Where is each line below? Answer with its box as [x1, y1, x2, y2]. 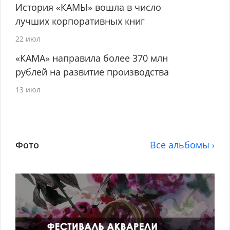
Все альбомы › [149, 139, 215, 151]
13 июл [15, 85, 41, 95]
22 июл [15, 34, 41, 44]
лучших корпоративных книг [15, 15, 145, 28]
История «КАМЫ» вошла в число [15, 1, 162, 14]
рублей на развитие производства [15, 66, 169, 79]
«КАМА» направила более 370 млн [15, 52, 168, 65]
